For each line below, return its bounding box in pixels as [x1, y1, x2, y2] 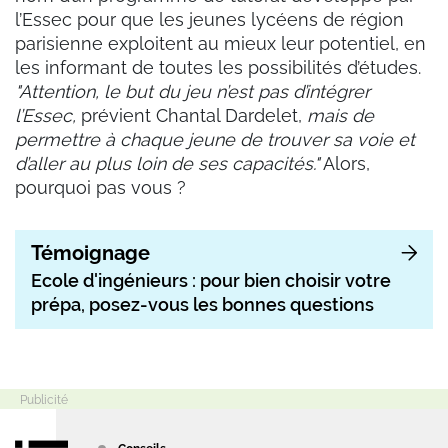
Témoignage [31, 240, 150, 265]
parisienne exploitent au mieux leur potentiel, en [15, 32, 426, 54]
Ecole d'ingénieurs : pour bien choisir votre [31, 269, 391, 291]
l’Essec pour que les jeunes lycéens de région [15, 8, 404, 30]
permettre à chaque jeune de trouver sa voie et [15, 128, 415, 150]
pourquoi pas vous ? [15, 176, 186, 198]
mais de [307, 104, 374, 126]
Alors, [319, 152, 370, 174]
